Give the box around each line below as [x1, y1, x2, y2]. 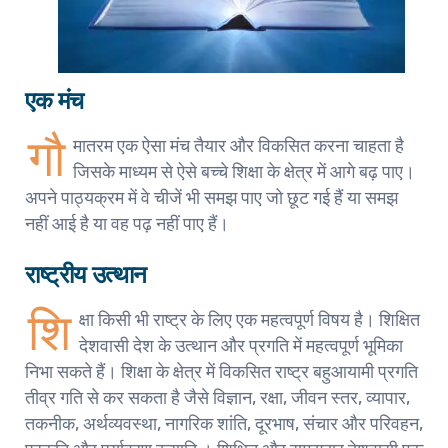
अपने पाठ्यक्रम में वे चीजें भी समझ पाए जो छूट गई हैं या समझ [25, 186, 398, 209]
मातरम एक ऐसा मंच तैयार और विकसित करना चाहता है [73, 134, 404, 157]
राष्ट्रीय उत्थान [25, 258, 147, 290]
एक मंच [25, 84, 84, 116]
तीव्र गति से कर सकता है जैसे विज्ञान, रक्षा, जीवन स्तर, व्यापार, [25, 386, 410, 409]
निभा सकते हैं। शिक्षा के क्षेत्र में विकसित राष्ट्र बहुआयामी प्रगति [25, 360, 418, 383]
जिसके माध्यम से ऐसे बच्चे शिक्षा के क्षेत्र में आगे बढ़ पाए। [73, 160, 415, 183]
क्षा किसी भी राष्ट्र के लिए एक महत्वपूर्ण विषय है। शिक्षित [79, 308, 420, 331]
